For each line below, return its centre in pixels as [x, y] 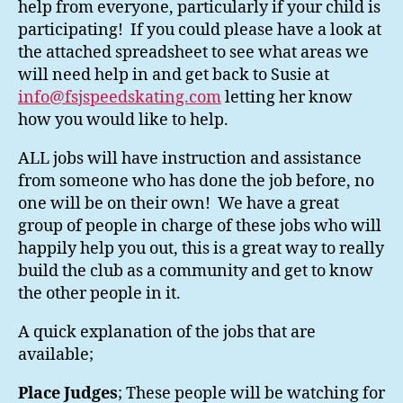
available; [56, 355]
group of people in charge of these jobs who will [200, 227]
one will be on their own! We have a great [179, 204]
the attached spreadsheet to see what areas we [193, 53]
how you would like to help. [123, 121]
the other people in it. [99, 294]
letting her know [287, 98]
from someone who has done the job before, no [196, 182]
